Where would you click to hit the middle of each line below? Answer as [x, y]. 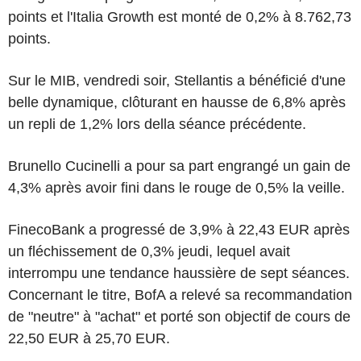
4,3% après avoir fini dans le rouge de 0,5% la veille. [176, 188]
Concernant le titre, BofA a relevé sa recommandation [180, 295]
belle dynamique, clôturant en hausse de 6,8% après [177, 102]
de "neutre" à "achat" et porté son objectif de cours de [179, 317]
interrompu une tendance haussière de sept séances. [179, 273]
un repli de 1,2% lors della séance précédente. [157, 124]
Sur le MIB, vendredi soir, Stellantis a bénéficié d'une [177, 81]
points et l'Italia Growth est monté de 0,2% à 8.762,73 [180, 17]
